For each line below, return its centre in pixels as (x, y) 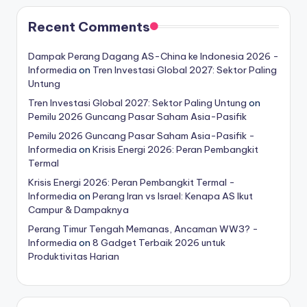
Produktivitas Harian (74, 256)
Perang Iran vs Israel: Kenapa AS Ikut (173, 196)
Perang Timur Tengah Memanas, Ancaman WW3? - (143, 229)
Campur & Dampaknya (78, 209)
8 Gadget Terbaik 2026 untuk (159, 242)
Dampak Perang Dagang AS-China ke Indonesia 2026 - (153, 56)
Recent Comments (89, 26)
